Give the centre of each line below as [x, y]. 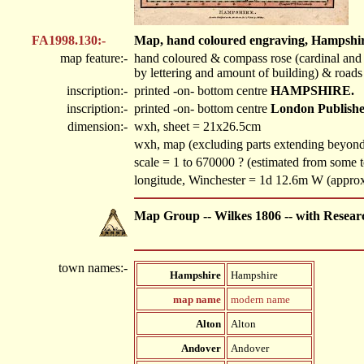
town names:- [95, 268]
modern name [260, 299]
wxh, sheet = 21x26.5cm [197, 126]
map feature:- [95, 58]
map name [197, 299]
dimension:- [99, 126]
